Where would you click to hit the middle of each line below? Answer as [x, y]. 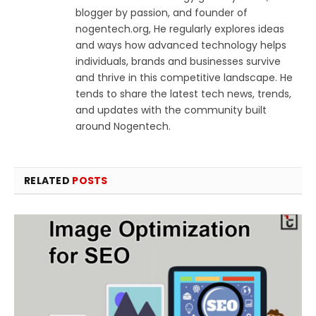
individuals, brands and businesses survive [178, 61]
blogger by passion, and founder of [162, 12]
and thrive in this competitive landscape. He [184, 77]
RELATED [48, 180]
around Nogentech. [123, 126]
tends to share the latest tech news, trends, [183, 93]
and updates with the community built [171, 110]
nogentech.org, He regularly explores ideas [180, 29]
